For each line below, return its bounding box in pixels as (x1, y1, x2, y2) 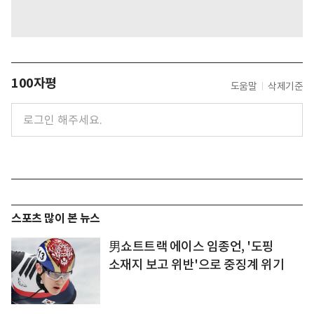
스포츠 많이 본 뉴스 (11, 211, 100, 226)
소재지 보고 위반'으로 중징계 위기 (108, 257, 285, 273)
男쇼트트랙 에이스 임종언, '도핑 (108, 238, 274, 255)
